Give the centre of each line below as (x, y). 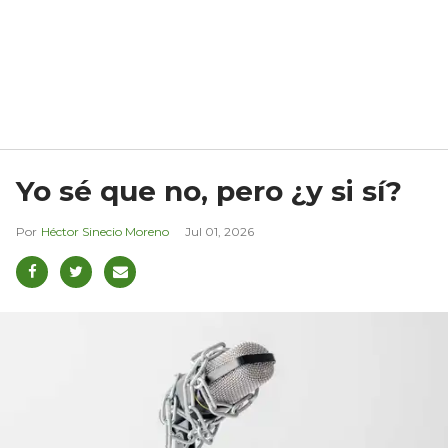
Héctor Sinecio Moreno (105, 231)
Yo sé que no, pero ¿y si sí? (209, 190)
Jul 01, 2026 (219, 231)
